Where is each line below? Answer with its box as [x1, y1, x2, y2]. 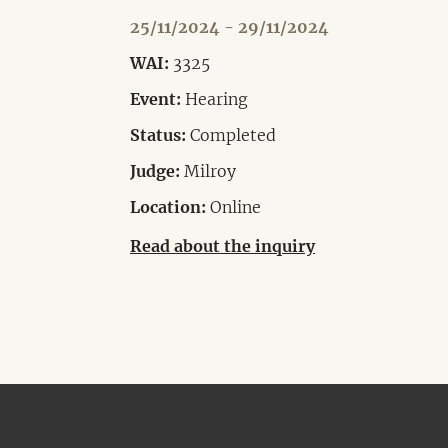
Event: [130, 88, 181, 109]
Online [206, 196, 261, 217]
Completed [186, 124, 276, 145]
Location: [130, 196, 206, 217]
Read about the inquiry [130, 235, 315, 256]
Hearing [181, 88, 248, 109]
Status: [130, 124, 186, 145]
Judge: [130, 160, 180, 181]
